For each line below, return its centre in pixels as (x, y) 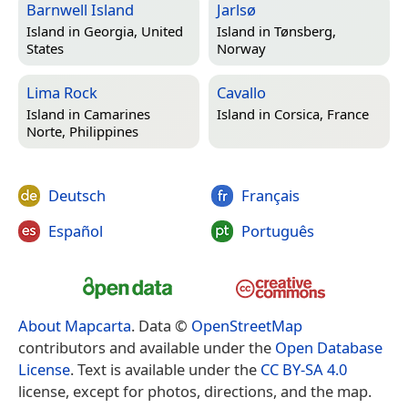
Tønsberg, (305, 31)
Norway (241, 48)
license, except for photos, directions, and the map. (195, 391)
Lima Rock (62, 92)
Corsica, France (321, 113)
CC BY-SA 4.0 (304, 369)
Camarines (117, 113)
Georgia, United (133, 31)
